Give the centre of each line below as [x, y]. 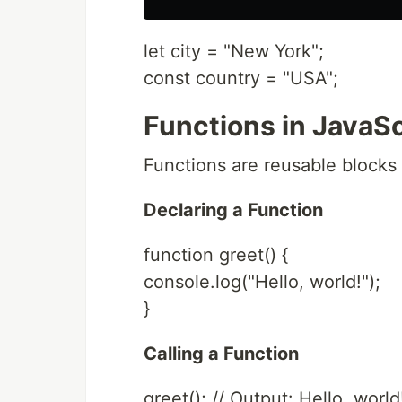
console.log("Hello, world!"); [262, 282]
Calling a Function [221, 354]
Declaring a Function [233, 210]
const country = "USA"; [241, 78]
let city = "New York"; [234, 51]
